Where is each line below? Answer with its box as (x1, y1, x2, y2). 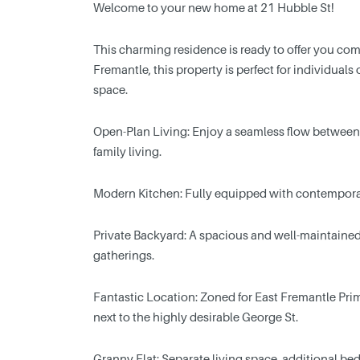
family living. (92, 143, 162, 158)
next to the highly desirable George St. (92, 309, 298, 324)
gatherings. (92, 247, 154, 262)
